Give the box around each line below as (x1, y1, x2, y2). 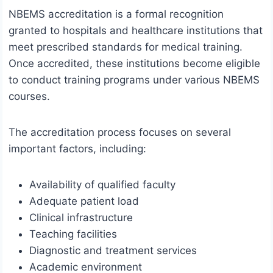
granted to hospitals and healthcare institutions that (9, 24, 263, 37)
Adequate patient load (29, 195, 139, 208)
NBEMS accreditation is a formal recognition (9, 8, 224, 21)
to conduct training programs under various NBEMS (9, 74, 260, 87)
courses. (9, 90, 50, 103)
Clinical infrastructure (29, 211, 133, 224)
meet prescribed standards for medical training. (9, 41, 243, 54)
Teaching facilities (29, 228, 117, 241)
